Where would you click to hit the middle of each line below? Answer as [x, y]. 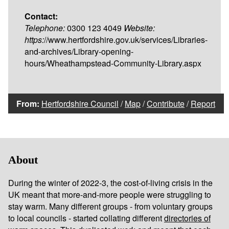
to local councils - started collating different [86, 218]
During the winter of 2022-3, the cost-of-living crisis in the [110, 183]
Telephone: [45, 28]
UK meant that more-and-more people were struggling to [110, 195]
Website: [139, 28]
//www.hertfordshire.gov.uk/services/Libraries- [126, 39]
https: [34, 39]
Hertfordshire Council [80, 103]
